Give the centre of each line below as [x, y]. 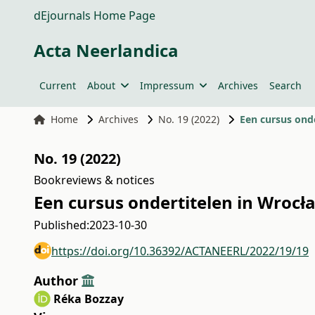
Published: [62, 225]
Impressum [167, 85]
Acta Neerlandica [106, 50]
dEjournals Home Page [95, 15]
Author [58, 281]
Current [58, 85]
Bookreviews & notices [94, 180]
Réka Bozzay [89, 299]
